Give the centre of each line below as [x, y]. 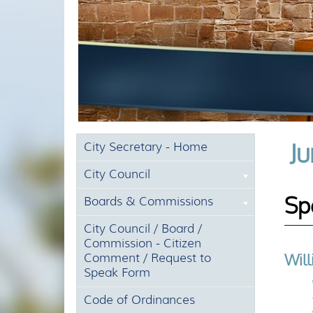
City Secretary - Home [145, 146]
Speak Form [117, 272]
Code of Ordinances [139, 299]
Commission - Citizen [142, 243]
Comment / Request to [147, 257]
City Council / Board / [143, 228]
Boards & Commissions [148, 201]
